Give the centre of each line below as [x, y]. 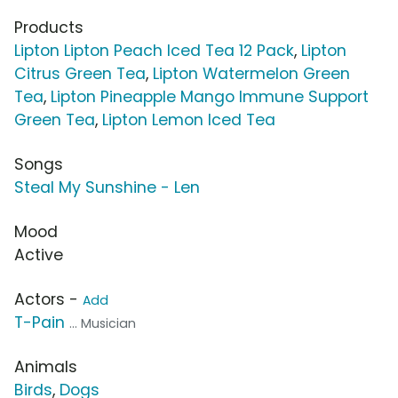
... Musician [103, 324]
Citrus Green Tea [80, 74]
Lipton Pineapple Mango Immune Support [210, 97]
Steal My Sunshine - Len [107, 188]
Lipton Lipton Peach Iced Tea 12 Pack [154, 51]
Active [39, 255]
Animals [46, 367]
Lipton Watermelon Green [251, 74]
